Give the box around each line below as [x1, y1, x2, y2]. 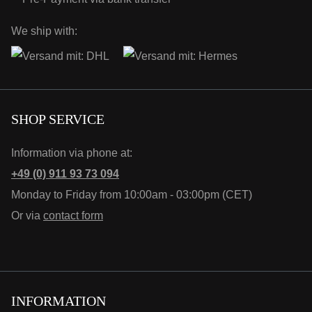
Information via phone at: [11, 147, 132, 159]
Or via [11, 210, 43, 221]
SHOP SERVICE [11, 111, 104, 127]
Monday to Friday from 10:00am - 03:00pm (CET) [11, 189, 252, 201]
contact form [43, 210, 103, 221]
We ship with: [11, 25, 77, 37]
